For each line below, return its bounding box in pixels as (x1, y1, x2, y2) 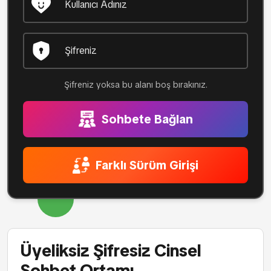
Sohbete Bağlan (98, 111, 193, 127)
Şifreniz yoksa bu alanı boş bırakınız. (64, 79, 207, 90)
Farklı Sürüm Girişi (93, 157, 198, 173)
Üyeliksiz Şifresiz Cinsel (20, 240, 201, 261)
